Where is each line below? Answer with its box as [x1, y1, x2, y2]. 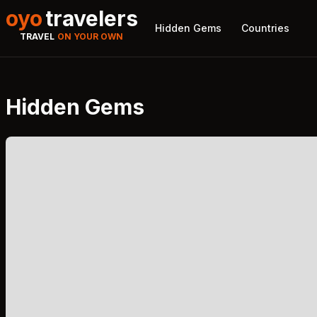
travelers [45, 6, 138, 31]
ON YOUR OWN [57, 31, 123, 42]
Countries [241, 22, 289, 34]
